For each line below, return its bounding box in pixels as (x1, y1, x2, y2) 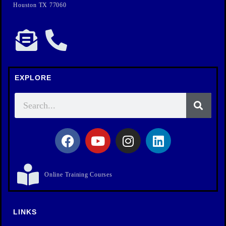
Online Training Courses (44, 171, 112, 178)
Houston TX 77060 (13, 2, 67, 9)
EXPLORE (15, 74, 51, 82)
